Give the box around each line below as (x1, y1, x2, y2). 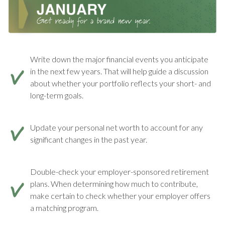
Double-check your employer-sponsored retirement (30, 166, 209, 176)
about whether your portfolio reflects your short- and (30, 78, 211, 88)
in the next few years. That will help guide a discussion (30, 66, 208, 76)
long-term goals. (30, 90, 83, 100)
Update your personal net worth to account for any (30, 122, 203, 132)
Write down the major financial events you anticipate (30, 54, 208, 64)
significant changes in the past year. (30, 134, 147, 144)
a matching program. (30, 202, 98, 212)
